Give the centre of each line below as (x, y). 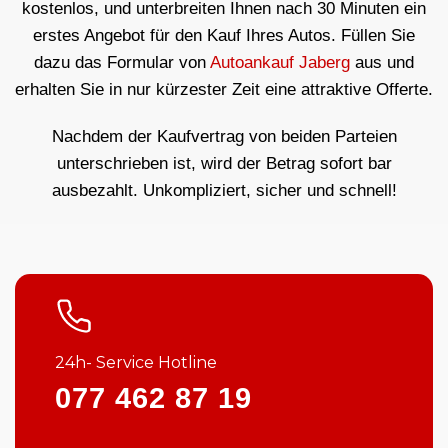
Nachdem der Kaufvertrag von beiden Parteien (224, 136)
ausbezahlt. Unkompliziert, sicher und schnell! (224, 190)
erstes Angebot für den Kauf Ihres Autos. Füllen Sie (224, 35)
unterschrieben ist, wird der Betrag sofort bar (224, 163)
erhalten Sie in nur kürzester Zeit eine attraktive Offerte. (224, 89)
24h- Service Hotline (136, 363)
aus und (382, 62)
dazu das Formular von (122, 62)
